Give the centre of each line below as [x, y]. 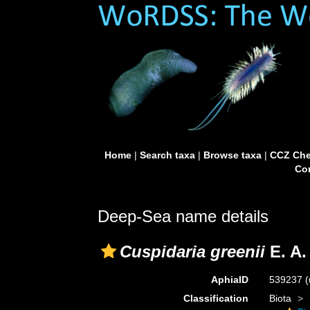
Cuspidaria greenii [192, 252]
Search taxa [167, 155]
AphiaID [229, 280]
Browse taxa [232, 155]
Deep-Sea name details [183, 216]
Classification [216, 298]
